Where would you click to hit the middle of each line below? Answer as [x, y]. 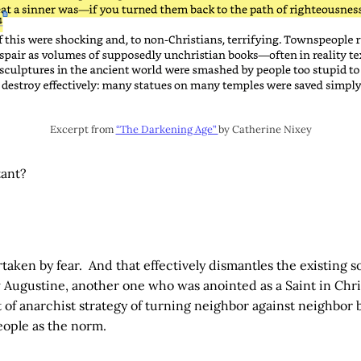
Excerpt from [83, 129]
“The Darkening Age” [167, 129]
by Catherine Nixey [265, 129]
